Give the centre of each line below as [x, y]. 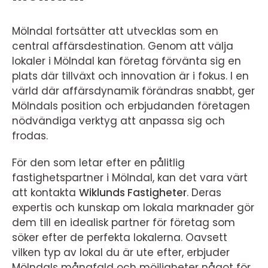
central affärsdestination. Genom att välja [123, 46]
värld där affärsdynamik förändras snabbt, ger [133, 91]
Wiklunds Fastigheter [133, 192]
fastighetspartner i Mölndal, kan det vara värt [130, 177]
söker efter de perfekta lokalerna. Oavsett [120, 237]
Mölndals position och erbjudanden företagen [131, 106]
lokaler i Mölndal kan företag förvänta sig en [127, 61]
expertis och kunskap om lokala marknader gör [133, 207]
